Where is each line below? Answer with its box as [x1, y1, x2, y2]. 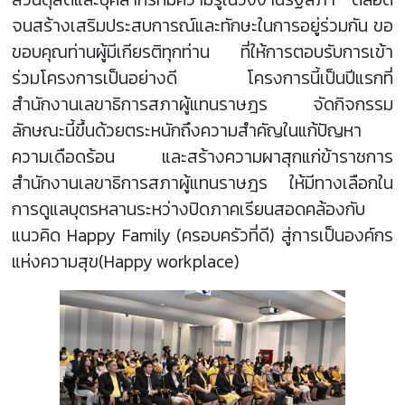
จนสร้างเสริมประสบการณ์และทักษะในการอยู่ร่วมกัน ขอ [12, 12, 393, 39]
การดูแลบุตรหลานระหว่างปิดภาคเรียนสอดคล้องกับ [12, 195, 366, 222]
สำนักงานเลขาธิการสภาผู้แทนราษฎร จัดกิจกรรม [12, 90, 393, 118]
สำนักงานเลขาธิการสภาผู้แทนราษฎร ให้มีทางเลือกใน [12, 169, 393, 196]
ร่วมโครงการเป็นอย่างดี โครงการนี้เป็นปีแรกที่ [12, 64, 393, 91]
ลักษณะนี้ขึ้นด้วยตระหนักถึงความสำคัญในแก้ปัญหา [12, 117, 363, 144]
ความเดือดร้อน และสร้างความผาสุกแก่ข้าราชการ [12, 143, 393, 170]
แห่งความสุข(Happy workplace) [12, 248, 240, 275]
